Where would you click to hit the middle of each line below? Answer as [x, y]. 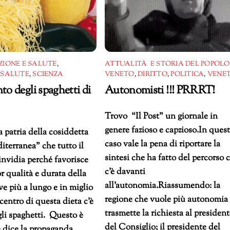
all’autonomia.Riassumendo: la [163, 186]
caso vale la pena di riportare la [163, 144]
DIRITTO [152, 74]
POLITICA [187, 74]
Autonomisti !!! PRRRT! [160, 90]
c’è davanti [125, 172]
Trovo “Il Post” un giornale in [161, 116]
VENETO [120, 74]
